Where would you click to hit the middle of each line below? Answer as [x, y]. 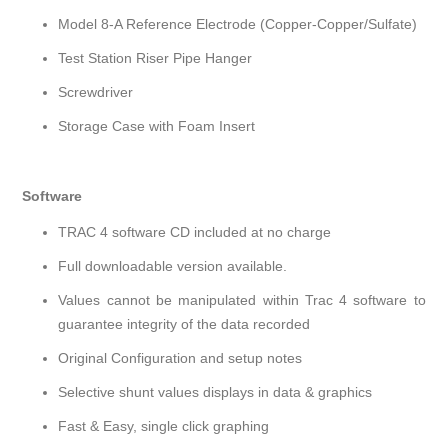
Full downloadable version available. [173, 266]
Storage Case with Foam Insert [157, 126]
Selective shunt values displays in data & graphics [215, 392]
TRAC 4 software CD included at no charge [195, 232]
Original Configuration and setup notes [180, 358]
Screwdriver [96, 92]
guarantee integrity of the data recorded [184, 324]
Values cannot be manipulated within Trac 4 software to [242, 300]
